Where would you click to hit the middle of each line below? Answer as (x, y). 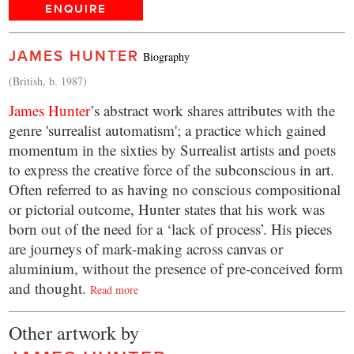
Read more (115, 290)
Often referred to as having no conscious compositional (175, 190)
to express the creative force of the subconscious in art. (172, 170)
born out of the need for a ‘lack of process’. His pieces (171, 229)
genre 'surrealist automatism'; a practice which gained (168, 130)
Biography (167, 57)
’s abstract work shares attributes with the (213, 111)
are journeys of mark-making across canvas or (146, 249)
